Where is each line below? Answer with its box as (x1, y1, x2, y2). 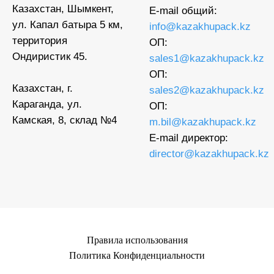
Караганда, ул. (12, 98, 82, 111)
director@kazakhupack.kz (149, 148, 269, 160)
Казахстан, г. (12, 83, 73, 95)
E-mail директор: (149, 132, 228, 144)
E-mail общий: (149, 5, 217, 17)
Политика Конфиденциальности (69, 250, 205, 261)
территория (12, 35, 67, 47)
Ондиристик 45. (12, 51, 87, 63)
